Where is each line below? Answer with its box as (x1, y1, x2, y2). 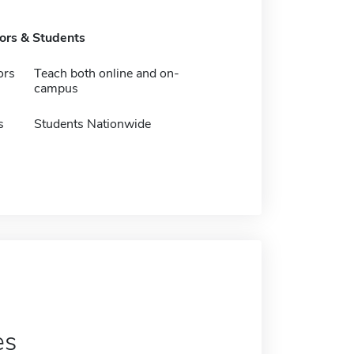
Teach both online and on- (33, 65, 179, 82)
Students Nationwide (33, 115, 151, 133)
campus (33, 80, 78, 97)
